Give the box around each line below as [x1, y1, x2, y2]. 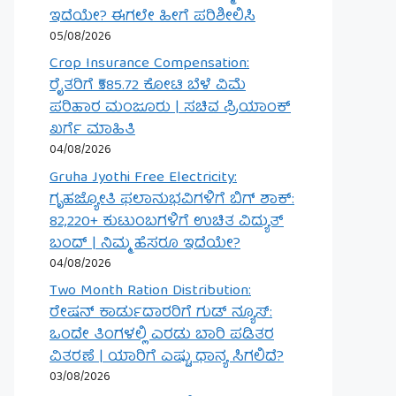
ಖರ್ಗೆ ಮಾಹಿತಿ [49, 118, 135, 143]
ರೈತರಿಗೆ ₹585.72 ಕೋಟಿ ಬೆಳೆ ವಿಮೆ [49, 73, 246, 99]
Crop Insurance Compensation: [49, 51, 249, 77]
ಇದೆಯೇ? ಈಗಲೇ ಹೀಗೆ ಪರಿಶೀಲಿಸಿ [49, 4, 255, 30]
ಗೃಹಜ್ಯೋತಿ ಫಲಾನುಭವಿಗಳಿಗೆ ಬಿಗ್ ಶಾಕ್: [49, 187, 294, 213]
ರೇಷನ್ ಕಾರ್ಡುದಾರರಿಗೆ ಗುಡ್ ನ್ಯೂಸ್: [49, 301, 272, 326]
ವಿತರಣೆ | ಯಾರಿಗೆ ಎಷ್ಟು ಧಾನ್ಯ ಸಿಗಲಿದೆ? [49, 345, 284, 370]
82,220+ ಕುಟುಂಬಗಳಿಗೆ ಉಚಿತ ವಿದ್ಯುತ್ [49, 209, 284, 235]
